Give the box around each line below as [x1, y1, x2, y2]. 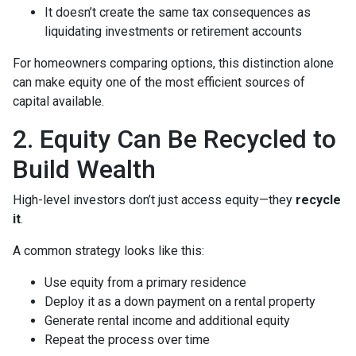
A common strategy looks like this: [13, 243, 204, 258]
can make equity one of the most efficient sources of [13, 75, 305, 90]
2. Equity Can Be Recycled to [13, 124, 336, 154]
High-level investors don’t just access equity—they [13, 192, 296, 207]
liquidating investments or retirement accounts [44, 24, 302, 39]
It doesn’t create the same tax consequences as [44, 5, 311, 20]
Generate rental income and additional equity [44, 313, 290, 328]
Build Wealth [13, 154, 156, 184]
